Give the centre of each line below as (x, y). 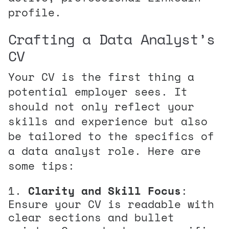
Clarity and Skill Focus (105, 190)
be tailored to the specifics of (111, 136)
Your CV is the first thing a (101, 76)
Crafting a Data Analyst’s (112, 39)
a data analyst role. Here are (105, 151)
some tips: (41, 165)
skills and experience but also (108, 121)
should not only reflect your (101, 106)
